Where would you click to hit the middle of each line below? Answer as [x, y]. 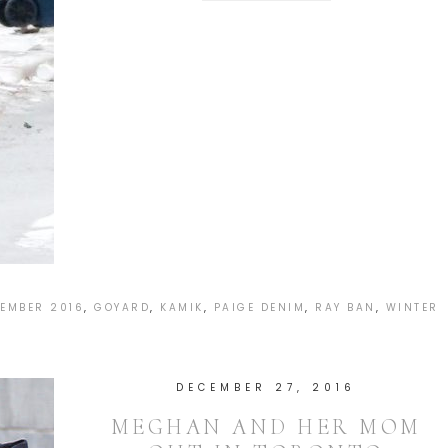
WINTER [412, 307]
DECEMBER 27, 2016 [266, 387]
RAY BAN [345, 307]
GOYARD [122, 307]
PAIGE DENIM [259, 307]
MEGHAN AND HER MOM [266, 427]
